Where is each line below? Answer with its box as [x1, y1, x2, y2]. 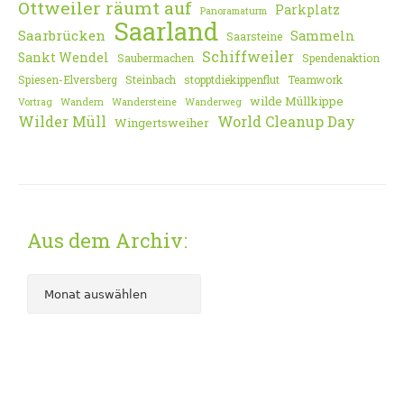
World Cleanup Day [217, 112, 355, 132]
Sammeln [290, 27, 355, 45]
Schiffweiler [202, 47, 294, 67]
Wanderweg [185, 96, 242, 109]
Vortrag [18, 96, 52, 109]
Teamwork [288, 72, 343, 87]
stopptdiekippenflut [184, 72, 280, 87]
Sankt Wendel [18, 49, 109, 67]
